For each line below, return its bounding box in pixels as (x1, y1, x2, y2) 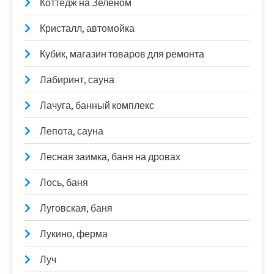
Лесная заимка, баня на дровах (40, 150, 180, 163)
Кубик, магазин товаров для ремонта (40, 47, 204, 61)
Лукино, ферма (40, 227, 108, 240)
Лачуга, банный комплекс (40, 98, 154, 112)
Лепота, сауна (40, 124, 103, 138)
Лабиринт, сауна (40, 73, 114, 86)
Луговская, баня (40, 201, 113, 215)
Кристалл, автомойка (40, 21, 135, 35)
